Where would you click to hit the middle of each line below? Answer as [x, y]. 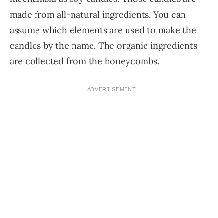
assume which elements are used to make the [103, 30]
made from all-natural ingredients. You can [98, 14]
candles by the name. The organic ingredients [103, 45]
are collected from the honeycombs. [84, 61]
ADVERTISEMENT [111, 89]
